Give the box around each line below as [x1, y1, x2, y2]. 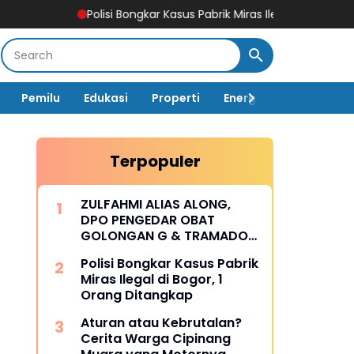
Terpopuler [109, 150, 201, 172]
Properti [152, 89, 200, 106]
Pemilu [21, 89, 60, 106]
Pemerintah [283, 89, 351, 106]
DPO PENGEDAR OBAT [81, 211, 215, 229]
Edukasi [84, 89, 128, 106]
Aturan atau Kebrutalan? [81, 314, 242, 332]
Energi [224, 89, 259, 106]
